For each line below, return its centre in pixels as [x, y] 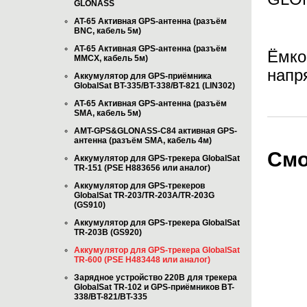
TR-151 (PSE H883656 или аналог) [142, 168]
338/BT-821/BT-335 [111, 297]
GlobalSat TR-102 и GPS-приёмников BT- [154, 287]
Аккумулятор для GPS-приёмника [143, 76]
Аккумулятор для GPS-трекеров [139, 186]
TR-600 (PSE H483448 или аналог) [142, 260]
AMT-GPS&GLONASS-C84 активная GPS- [156, 131]
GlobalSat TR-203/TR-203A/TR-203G [144, 195]
